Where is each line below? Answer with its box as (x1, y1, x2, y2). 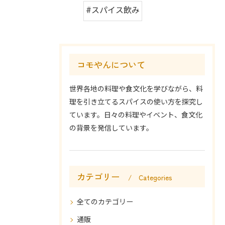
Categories (139, 172, 172, 183)
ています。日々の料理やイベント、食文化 (69, 109, 202, 122)
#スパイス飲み (85, 4, 140, 18)
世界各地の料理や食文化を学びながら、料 (69, 83, 203, 95)
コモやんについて (77, 58, 145, 71)
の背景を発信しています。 (69, 123, 153, 135)
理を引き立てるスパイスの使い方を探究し (69, 96, 203, 108)
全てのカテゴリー (77, 196, 133, 208)
